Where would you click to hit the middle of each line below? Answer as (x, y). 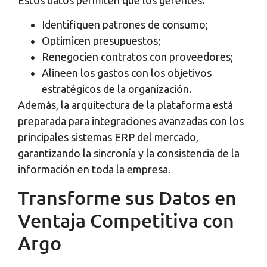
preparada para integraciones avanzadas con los (131, 121)
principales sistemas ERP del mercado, (108, 137)
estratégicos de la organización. (117, 89)
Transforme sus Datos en (127, 197)
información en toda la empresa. (94, 170)
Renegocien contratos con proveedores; (137, 57)
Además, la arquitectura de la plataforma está (125, 105)
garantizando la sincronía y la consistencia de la (129, 153)
